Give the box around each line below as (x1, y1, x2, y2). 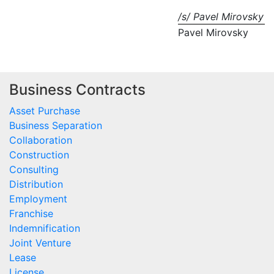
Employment (9, 193, 67, 206)
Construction (9, 149, 69, 161)
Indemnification (9, 222, 80, 235)
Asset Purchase (9, 105, 80, 117)
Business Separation (9, 119, 102, 132)
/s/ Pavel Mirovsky (178, 10, 264, 23)
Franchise (9, 207, 53, 220)
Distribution (9, 178, 63, 191)
